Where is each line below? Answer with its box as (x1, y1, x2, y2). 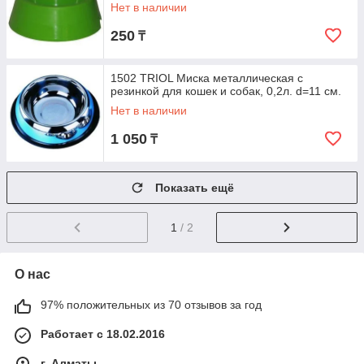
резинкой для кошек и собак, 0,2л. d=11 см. (110, 84, 341, 97)
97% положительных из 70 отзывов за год (41, 297, 262, 311)
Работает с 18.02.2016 (41, 327, 165, 340)
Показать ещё (155, 181, 234, 194)
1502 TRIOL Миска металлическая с (110, 71, 303, 84)
